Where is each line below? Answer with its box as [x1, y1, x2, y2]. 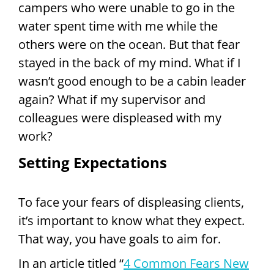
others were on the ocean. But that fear [18, 36, 240, 53]
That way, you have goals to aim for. [18, 231, 221, 248]
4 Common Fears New [124, 255, 249, 272]
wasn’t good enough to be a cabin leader [18, 73, 246, 90]
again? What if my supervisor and [18, 91, 206, 108]
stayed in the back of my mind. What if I [18, 54, 241, 72]
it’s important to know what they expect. [18, 212, 245, 229]
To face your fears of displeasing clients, [18, 194, 244, 211]
